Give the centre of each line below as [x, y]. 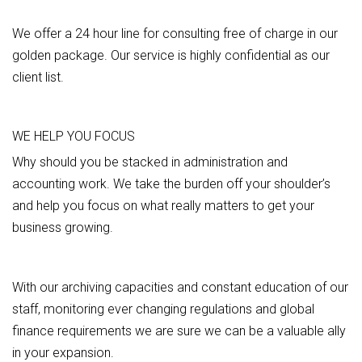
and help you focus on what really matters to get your [163, 206]
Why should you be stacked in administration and [150, 162]
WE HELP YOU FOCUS [74, 136]
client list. [38, 77]
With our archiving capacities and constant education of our [180, 287]
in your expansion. [63, 353]
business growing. [63, 227]
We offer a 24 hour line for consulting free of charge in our [175, 33]
